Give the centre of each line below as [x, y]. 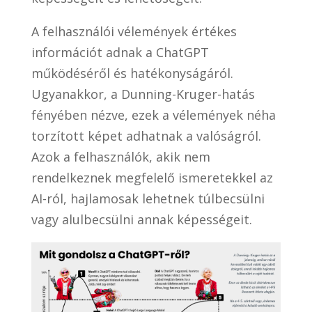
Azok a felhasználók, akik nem [120, 157]
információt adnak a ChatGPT [120, 53]
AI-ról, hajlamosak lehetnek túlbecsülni [148, 199]
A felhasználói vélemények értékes [134, 32]
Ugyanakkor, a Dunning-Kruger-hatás [143, 94]
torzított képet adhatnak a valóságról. [146, 136]
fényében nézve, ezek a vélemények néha [153, 115]
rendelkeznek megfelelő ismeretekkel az [152, 178]
